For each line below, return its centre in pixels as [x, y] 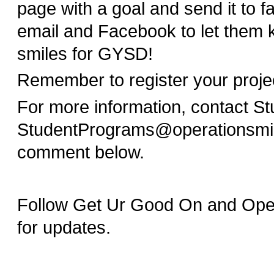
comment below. [80, 152]
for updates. [66, 228]
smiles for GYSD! [85, 54]
